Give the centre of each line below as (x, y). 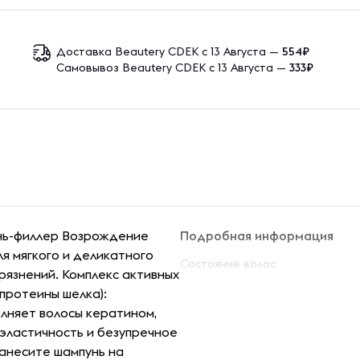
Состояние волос (228, 264)
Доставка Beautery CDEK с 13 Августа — (170, 51)
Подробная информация (257, 235)
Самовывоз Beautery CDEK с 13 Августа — (173, 67)
